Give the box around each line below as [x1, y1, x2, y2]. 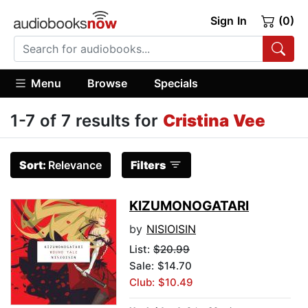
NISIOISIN [146, 222, 196, 236]
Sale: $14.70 [129, 259, 192, 273]
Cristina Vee [163, 111, 265, 131]
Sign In [210, 14, 247, 27]
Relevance [48, 158, 102, 173]
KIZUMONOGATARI [129, 198, 249, 214]
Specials [153, 76, 198, 90]
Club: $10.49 [129, 276, 193, 289]
